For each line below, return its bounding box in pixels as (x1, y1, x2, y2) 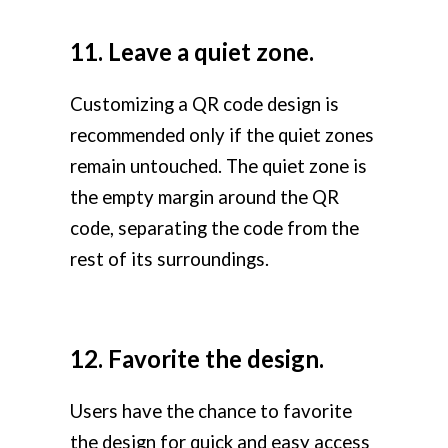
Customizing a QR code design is (70, 93, 339, 116)
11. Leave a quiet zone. (70, 37, 314, 67)
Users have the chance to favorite (70, 400, 352, 423)
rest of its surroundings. (70, 248, 269, 271)
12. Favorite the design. (70, 344, 324, 374)
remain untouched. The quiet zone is (70, 155, 367, 178)
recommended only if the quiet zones (70, 124, 374, 147)
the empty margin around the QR (70, 186, 339, 209)
